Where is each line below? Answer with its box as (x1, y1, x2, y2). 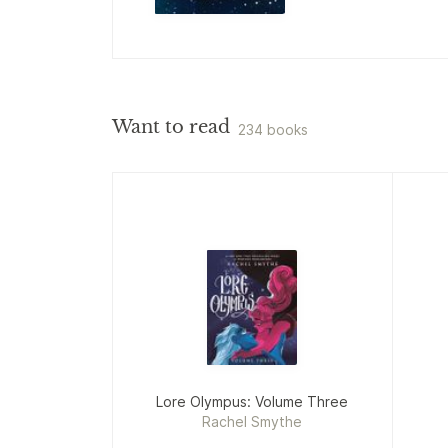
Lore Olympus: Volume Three (156, 392, 349, 410)
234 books (238, 121, 308, 138)
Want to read (112, 116, 230, 138)
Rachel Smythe (202, 412, 303, 430)
